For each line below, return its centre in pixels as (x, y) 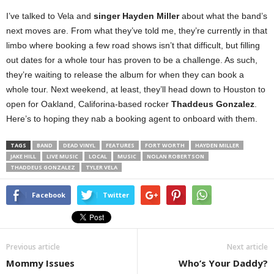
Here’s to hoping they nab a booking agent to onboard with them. (132, 118)
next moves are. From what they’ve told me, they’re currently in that (137, 30)
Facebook (49, 194)
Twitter (116, 194)
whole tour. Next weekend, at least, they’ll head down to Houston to (136, 89)
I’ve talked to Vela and (50, 16)
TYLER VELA (102, 167)
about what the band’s (223, 16)
